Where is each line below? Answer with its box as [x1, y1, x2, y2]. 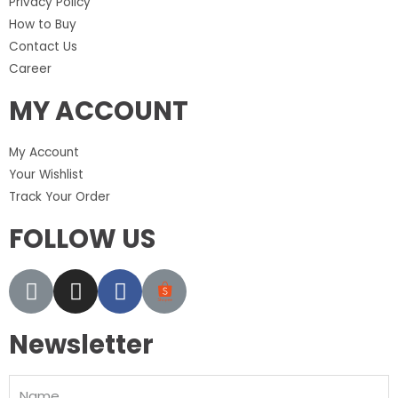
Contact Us [9, 38, 77, 56]
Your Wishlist [9, 166, 84, 184]
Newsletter [9, 326, 154, 363]
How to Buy [9, 16, 76, 34]
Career [9, 60, 52, 78]
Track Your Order [9, 188, 110, 206]
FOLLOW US [9, 220, 155, 258]
